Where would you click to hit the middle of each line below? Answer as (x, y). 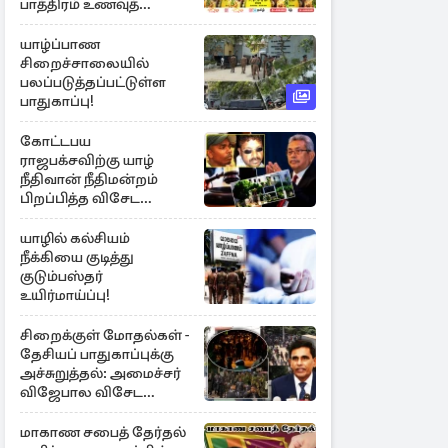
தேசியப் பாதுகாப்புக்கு (97, 354)
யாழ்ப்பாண (60, 44)
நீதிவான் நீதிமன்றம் (89, 179)
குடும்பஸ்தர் (61, 276)
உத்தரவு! (48, 217)
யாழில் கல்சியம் (75, 238)
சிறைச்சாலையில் (84, 63)
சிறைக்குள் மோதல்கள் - (105, 335)
